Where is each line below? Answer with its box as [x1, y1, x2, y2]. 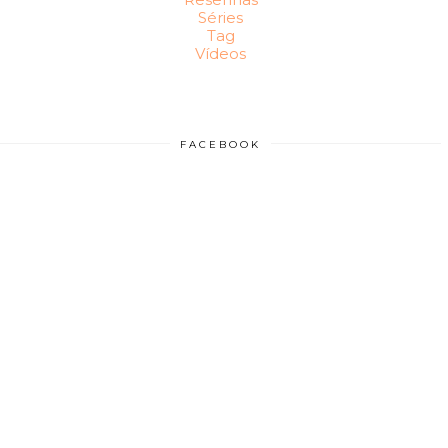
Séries [198, 7, 244, 27]
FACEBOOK [180, 137, 262, 151]
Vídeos [195, 43, 247, 63]
